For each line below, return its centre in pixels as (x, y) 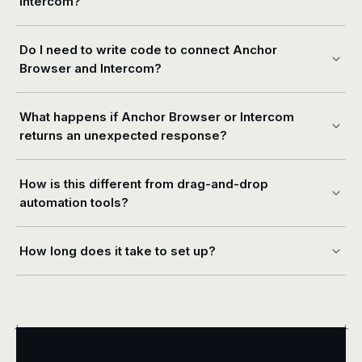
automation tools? (74, 202)
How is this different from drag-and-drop (144, 184)
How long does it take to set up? (118, 251)
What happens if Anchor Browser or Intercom (157, 117)
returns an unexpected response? (123, 135)
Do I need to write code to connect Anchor (148, 50)
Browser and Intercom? (90, 68)
